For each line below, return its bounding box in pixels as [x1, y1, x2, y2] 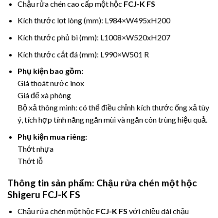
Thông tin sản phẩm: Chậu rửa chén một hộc [7, 177, 197, 188]
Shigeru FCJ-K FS [7, 188, 80, 200]
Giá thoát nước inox [17, 78, 84, 88]
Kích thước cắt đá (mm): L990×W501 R [17, 49, 149, 59]
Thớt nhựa [17, 144, 54, 153]
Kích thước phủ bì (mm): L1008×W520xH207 [17, 32, 170, 42]
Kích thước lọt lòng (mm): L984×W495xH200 [17, 16, 170, 25]
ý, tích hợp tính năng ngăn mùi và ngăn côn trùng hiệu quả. [17, 115, 207, 125]
